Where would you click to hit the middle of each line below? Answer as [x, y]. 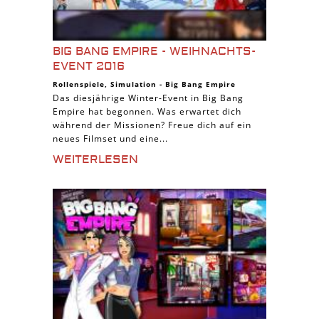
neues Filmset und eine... [110, 138]
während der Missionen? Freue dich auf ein [152, 125]
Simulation [134, 84]
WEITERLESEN [95, 159]
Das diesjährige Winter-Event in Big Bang [148, 98]
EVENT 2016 [89, 66]
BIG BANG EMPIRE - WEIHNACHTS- [154, 51]
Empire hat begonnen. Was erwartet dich [147, 111]
